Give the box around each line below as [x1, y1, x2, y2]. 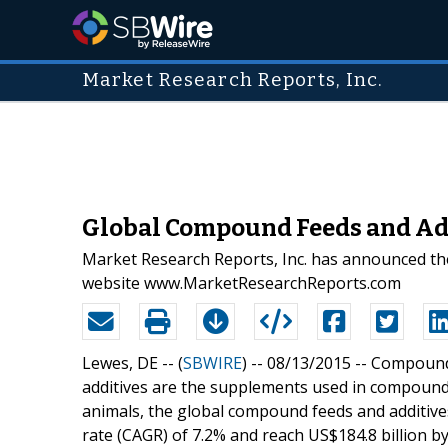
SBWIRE [183, 351, 242, 374]
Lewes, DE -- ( [82, 351, 183, 374]
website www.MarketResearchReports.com [82, 271, 401, 294]
